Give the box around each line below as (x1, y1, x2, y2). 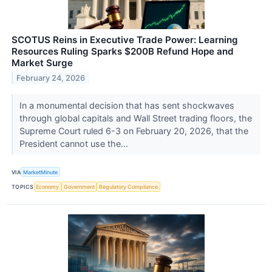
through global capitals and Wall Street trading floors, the (19, 113, 252, 124)
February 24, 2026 (16, 73, 86, 83)
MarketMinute (23, 168, 58, 175)
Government (63, 183, 95, 190)
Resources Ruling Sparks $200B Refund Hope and (12, 46, 234, 58)
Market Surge (12, 57, 73, 69)
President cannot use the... (19, 138, 131, 149)
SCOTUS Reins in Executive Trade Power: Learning (12, 34, 238, 46)
